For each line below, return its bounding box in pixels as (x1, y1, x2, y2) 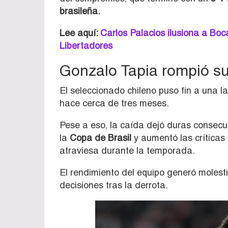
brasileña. (60, 5, 100, 16)
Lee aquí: (60, 27, 100, 38)
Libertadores (60, 40, 112, 51)
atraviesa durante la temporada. (60, 145, 195, 156)
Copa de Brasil (70, 132, 131, 143)
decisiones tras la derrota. (60, 179, 168, 190)
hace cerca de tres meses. (60, 97, 169, 108)
